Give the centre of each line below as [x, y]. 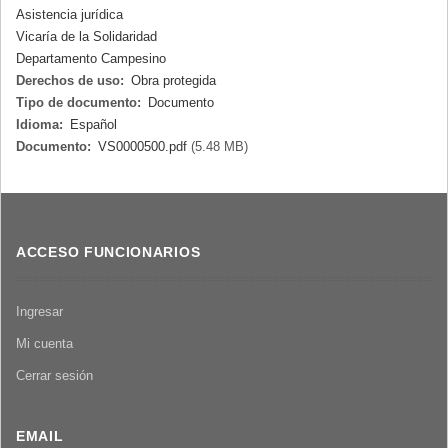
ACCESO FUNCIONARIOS [108, 252]
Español [93, 125]
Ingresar [39, 312]
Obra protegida [173, 81]
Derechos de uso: [70, 81]
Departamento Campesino [91, 59]
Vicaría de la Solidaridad [86, 37]
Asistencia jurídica [69, 15]
